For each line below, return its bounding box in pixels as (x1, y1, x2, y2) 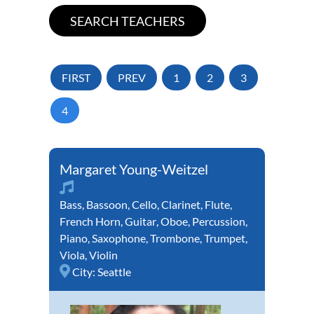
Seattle (97, 264, 131, 278)
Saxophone (92, 231, 146, 245)
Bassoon (86, 197, 128, 211)
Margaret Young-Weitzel (60, 160, 208, 177)
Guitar (125, 214, 156, 228)
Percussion (192, 214, 245, 228)
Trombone (150, 231, 200, 245)
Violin (89, 247, 118, 261)
